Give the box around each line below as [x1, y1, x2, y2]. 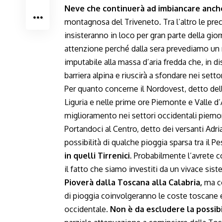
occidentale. [64, 204, 110, 214]
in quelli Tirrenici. [64, 151, 132, 161]
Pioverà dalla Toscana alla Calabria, [64, 177, 202, 187]
